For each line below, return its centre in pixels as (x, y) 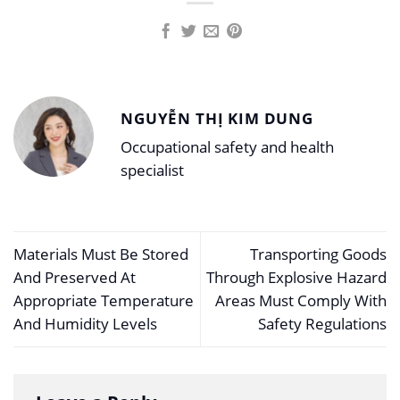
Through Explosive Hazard (296, 277)
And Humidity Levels (85, 323)
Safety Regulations (322, 323)
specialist (152, 170)
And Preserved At (75, 277)
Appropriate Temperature (104, 300)
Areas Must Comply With (301, 300)
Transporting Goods (318, 254)
